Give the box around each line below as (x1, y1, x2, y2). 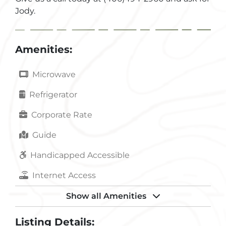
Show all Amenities (66, 191, 148, 201)
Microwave (32, 69, 76, 79)
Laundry (30, 210, 64, 220)
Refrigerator (29, 89, 77, 99)
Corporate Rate (31, 109, 92, 120)
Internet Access (32, 170, 96, 180)
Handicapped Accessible (30, 150, 130, 160)
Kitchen (32, 190, 64, 200)
